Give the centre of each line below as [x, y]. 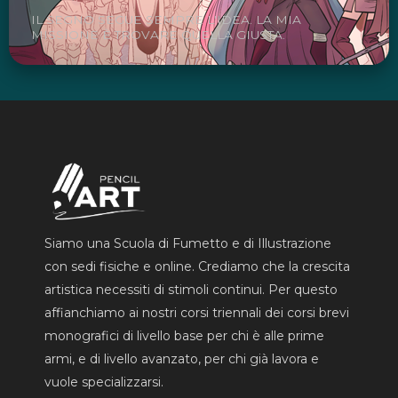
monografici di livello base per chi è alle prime [184, 335]
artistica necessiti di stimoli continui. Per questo [191, 289]
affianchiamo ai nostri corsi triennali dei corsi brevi [197, 312]
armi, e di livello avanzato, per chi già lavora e [182, 358]
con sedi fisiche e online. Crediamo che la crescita [197, 266]
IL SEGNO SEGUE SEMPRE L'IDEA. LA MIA [166, 20]
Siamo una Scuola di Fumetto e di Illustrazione [188, 243]
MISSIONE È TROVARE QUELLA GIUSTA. [158, 35]
